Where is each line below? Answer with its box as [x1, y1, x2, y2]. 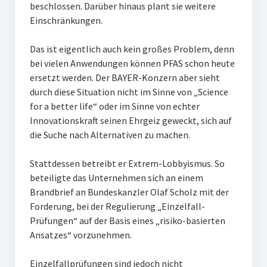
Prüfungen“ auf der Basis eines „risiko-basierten [29, 215, 225, 226]
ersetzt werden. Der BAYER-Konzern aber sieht [29, 72, 220, 83]
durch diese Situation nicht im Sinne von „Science [29, 86, 228, 98]
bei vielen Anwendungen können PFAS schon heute [29, 57, 235, 69]
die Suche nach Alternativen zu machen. [29, 129, 192, 141]
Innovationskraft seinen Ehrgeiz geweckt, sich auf [29, 114, 232, 126]
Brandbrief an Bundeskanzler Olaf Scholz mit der [29, 186, 229, 198]
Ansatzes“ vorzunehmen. [29, 229, 132, 241]
